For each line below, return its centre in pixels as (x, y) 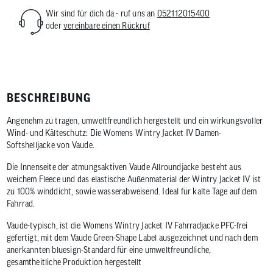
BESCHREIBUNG (49, 98)
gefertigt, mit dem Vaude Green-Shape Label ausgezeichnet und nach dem (132, 238)
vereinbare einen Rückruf (107, 26)
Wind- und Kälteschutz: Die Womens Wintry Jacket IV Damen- (114, 133)
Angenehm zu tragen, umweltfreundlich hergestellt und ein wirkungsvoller (135, 121)
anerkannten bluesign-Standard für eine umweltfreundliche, (109, 250)
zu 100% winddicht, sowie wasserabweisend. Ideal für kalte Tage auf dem (132, 192)
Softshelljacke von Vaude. (51, 145)
